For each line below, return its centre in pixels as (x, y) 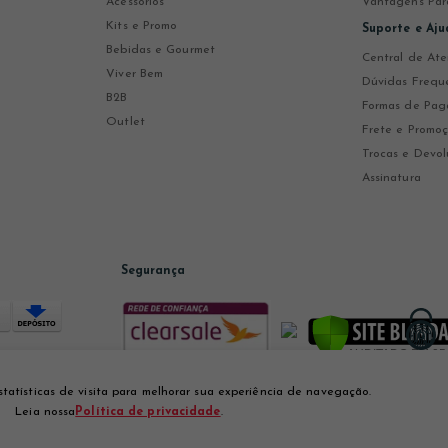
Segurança (153, 271)
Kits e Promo (142, 26)
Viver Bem (135, 74)
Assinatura (391, 178)
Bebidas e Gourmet (160, 50)
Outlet (125, 122)
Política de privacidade (148, 412)
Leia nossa (45, 412)
